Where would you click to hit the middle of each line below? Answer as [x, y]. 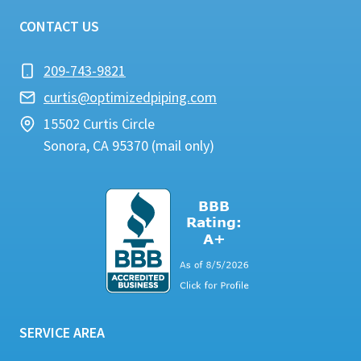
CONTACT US [59, 27]
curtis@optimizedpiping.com [130, 98]
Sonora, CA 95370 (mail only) [129, 146]
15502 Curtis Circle [99, 124]
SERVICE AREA [62, 333]
